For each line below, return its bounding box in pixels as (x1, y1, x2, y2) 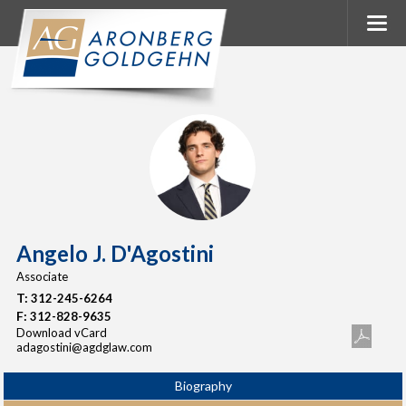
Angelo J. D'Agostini (15, 240, 214, 266)
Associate (15, 269, 68, 284)
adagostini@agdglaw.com (15, 340, 152, 354)
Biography (174, 378, 232, 393)
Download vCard (15, 325, 107, 340)
